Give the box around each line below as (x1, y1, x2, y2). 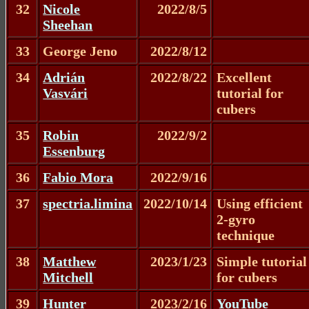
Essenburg (43, 143, 106, 159)
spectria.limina (43, 195, 133, 211)
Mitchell (43, 269, 94, 285)
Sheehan (43, 17, 93, 32)
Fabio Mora (43, 169, 114, 185)
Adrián (43, 69, 86, 85)
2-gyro (217, 211, 256, 227)
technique (217, 227, 275, 243)
